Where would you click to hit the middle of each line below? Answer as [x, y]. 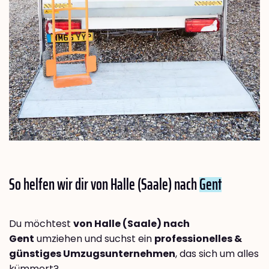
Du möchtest [41, 224]
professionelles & [198, 239]
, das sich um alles [217, 254]
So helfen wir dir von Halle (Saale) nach [104, 184]
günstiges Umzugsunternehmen [92, 254]
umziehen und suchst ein [94, 239]
